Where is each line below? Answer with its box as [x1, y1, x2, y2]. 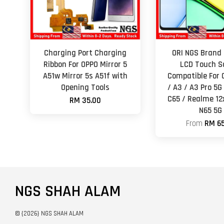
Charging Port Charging [43, 47, 126, 58]
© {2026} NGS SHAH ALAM [15, 209, 83, 217]
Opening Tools [60, 82, 109, 93]
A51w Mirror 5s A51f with [42, 70, 127, 81]
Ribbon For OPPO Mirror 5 [43, 59, 127, 70]
